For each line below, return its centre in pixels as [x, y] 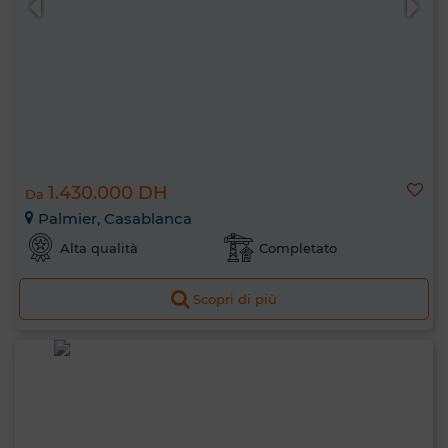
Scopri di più [235, 299]
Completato [298, 248]
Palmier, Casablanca [113, 218]
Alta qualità [99, 248]
